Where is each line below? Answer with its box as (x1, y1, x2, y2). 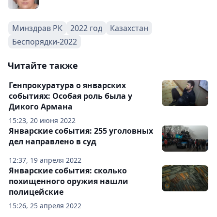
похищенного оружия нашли (9, 175, 128, 186)
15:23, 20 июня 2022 (9, 115, 76, 125)
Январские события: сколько (9, 165, 127, 176)
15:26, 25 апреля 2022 (9, 201, 81, 210)
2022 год (70, 22, 102, 33)
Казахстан (110, 22, 148, 33)
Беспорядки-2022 (12, 36, 77, 47)
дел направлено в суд (9, 136, 96, 147)
